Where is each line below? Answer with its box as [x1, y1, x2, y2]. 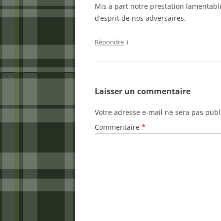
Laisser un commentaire [95, 86, 190, 97]
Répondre [95, 37, 124, 46]
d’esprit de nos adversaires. [95, 13, 186, 23]
